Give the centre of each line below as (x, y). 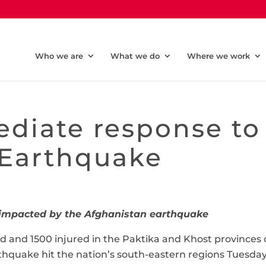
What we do (135, 56)
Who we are (59, 56)
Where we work (218, 56)
